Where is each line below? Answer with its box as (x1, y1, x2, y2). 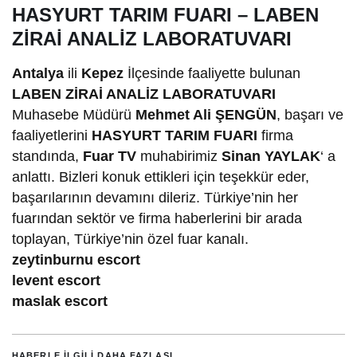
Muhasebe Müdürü (12, 106, 136, 123)
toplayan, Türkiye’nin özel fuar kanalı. (12, 230, 249, 247)
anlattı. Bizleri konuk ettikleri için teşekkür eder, (12, 168, 310, 185)
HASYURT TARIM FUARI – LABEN (12, 3, 319, 25)
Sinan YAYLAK (222, 147, 321, 164)
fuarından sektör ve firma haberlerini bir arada (12, 210, 303, 226)
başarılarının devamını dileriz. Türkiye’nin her (12, 189, 299, 206)
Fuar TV (83, 147, 137, 164)
